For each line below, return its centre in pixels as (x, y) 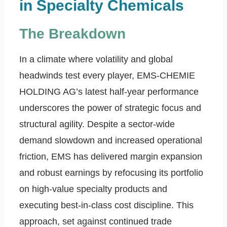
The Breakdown (72, 34)
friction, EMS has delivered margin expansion (111, 157)
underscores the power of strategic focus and (110, 108)
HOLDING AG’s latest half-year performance (109, 92)
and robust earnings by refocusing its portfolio (111, 173)
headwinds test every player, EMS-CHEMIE (107, 76)
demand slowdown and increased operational (111, 141)
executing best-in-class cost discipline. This (106, 205)
